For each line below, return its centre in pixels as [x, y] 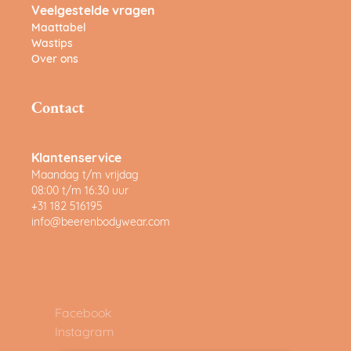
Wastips [52, 45]
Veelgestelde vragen [93, 12]
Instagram [85, 333]
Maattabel [59, 29]
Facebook [83, 315]
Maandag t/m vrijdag [85, 176]
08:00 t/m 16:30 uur [80, 192]
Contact [58, 109]
